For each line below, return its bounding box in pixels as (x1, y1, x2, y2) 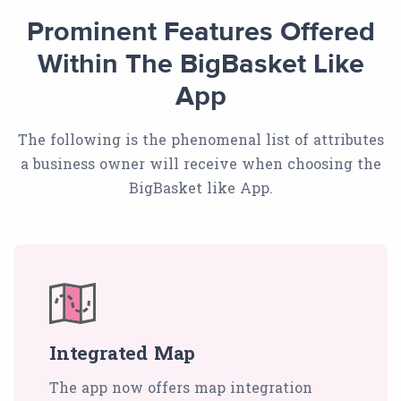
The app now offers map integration (49, 378, 312, 397)
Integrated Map (49, 340, 196, 366)
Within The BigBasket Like (37, 51, 364, 80)
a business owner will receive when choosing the (20, 154, 381, 174)
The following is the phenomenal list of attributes (17, 130, 384, 149)
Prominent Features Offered (26, 19, 375, 47)
